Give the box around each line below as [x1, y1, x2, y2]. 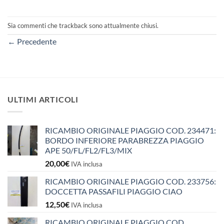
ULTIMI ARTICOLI [7, 94, 78, 104]
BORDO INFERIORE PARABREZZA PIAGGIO [45, 135, 204, 145]
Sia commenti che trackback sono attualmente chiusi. [7, 21, 158, 29]
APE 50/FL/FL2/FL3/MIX [45, 145, 132, 155]
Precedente [15, 36, 56, 46]
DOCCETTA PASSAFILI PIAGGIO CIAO [45, 186, 182, 196]
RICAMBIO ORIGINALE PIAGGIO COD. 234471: [45, 125, 216, 135]
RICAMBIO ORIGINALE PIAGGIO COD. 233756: [45, 176, 216, 186]
